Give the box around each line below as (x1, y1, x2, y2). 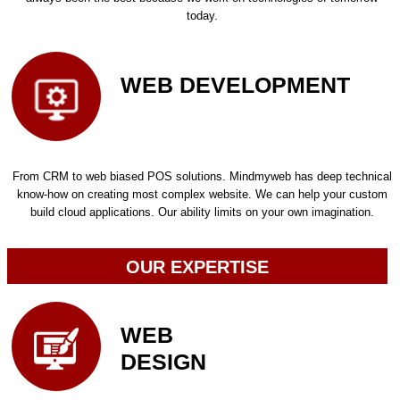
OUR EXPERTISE (126, 257, 270, 278)
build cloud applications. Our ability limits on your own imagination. (29, 205, 374, 220)
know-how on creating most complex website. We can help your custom (16, 187, 387, 202)
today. (186, 9, 218, 23)
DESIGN (120, 348, 206, 374)
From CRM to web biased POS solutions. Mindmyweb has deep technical (12, 170, 392, 184)
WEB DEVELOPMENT (120, 71, 350, 97)
